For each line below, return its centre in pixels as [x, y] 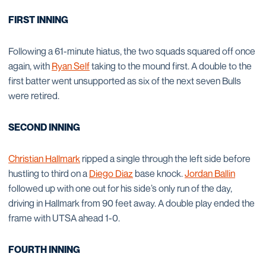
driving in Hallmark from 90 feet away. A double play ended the [132, 203]
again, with [30, 66]
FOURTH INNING [44, 249]
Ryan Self [71, 66]
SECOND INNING [44, 127]
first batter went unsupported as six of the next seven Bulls [125, 81]
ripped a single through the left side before [165, 159]
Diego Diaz [111, 173]
